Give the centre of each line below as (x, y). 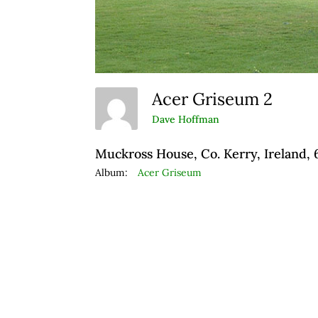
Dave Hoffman (186, 120)
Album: (112, 172)
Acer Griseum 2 (217, 99)
